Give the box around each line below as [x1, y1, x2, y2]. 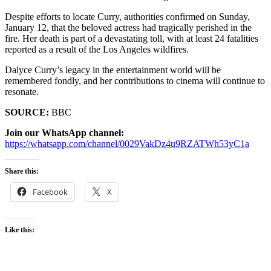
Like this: [5, 225, 34, 234]
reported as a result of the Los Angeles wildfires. [5, 44, 189, 54]
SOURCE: [5, 106, 49, 117]
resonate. [5, 86, 39, 97]
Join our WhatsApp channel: [5, 127, 124, 138]
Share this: [5, 166, 39, 175]
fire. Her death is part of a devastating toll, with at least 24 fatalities [5, 33, 258, 44]
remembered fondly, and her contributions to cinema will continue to [5, 75, 265, 86]
